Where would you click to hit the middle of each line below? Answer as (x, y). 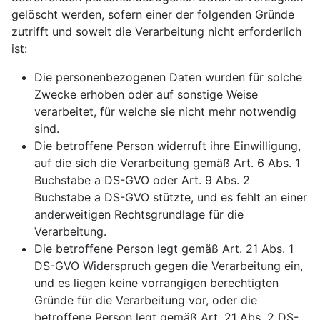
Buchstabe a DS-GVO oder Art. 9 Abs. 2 (142, 180)
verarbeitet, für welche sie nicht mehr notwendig (165, 111)
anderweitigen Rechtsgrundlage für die (139, 214)
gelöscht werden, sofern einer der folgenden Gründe (153, 14)
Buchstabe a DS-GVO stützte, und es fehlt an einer (171, 197)
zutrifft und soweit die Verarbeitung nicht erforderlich (156, 31)
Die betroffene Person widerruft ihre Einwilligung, (167, 146)
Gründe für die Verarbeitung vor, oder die (146, 300)
